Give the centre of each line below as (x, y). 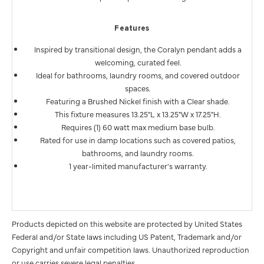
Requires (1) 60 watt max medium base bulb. (138, 127)
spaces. (138, 88)
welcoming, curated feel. (138, 62)
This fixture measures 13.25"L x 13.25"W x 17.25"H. (138, 114)
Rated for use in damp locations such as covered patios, (138, 140)
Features (132, 29)
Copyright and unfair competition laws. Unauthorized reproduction (131, 250)
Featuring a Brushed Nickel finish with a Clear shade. (138, 101)
